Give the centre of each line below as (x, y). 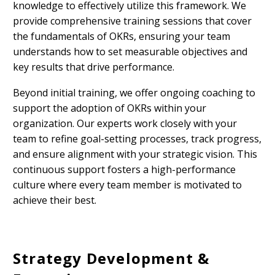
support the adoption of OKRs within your (110, 108)
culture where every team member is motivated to (127, 185)
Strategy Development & (111, 258)
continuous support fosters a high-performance (124, 170)
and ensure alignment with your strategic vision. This (135, 154)
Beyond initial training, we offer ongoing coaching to (134, 93)
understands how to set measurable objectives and (130, 51)
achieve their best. (55, 200)
